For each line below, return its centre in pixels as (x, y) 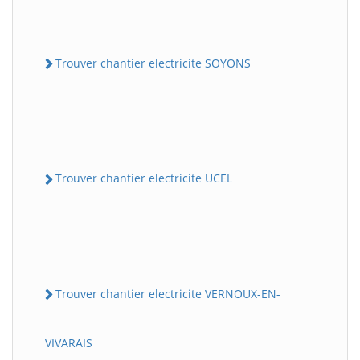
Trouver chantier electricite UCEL (144, 178)
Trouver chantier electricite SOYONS (153, 63)
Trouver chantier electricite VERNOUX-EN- (168, 293)
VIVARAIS (69, 342)
